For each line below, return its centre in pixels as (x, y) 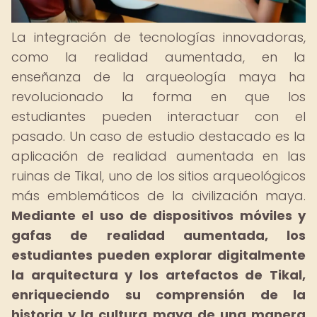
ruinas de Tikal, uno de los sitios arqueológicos (158, 176)
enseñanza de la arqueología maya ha (158, 77)
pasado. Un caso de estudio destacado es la (158, 136)
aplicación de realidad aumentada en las (158, 156)
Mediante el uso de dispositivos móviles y (158, 215)
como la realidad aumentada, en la (158, 57)
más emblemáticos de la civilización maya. (158, 196)
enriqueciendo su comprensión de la (158, 295)
